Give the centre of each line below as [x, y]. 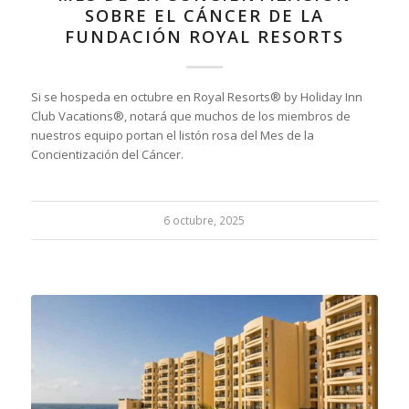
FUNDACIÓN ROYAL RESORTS [204, 37]
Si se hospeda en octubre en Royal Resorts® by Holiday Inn [196, 97]
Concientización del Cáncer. [107, 155]
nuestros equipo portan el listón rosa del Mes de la [172, 136]
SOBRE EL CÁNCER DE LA [204, 16]
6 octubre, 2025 [204, 220]
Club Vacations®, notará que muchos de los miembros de [190, 116]
